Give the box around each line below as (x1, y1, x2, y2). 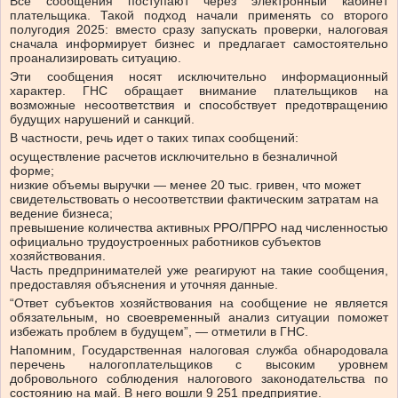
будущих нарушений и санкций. (10, 112, 195, 127)
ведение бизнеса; (10, 206, 116, 221)
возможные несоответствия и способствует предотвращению (10, 98, 388, 113)
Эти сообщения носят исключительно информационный (10, 69, 388, 84)
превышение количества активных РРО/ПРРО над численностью (10, 220, 388, 235)
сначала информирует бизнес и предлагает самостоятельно (10, 36, 388, 52)
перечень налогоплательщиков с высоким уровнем (10, 357, 388, 372)
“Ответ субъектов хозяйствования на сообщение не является (10, 296, 388, 311)
